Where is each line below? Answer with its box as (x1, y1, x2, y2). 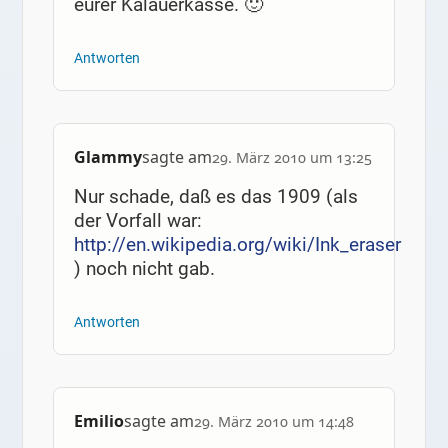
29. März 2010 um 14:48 (193, 412, 354, 432)
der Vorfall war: (73, 209, 202, 233)
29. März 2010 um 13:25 (211, 148, 372, 168)
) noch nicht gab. (73, 257, 215, 281)
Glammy (73, 146, 142, 169)
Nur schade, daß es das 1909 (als (73, 185, 358, 209)
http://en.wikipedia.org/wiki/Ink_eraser (73, 233, 401, 257)
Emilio (73, 410, 124, 433)
